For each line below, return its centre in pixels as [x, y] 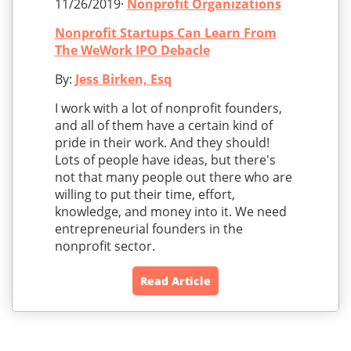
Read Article [175, 281]
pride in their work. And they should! [162, 143]
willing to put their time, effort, [145, 195]
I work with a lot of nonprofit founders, [168, 109]
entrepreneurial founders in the [148, 229]
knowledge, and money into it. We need [170, 212]
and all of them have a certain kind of [163, 126]
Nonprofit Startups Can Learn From [165, 33]
